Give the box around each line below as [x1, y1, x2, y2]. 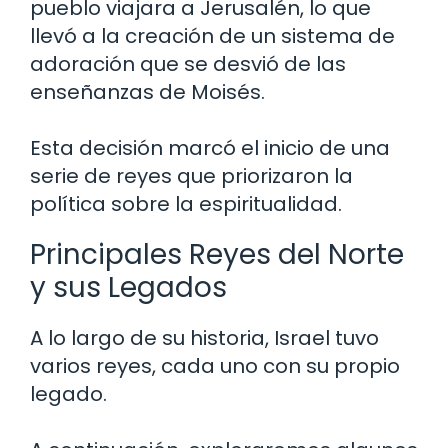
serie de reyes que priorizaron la [30, 161, 353, 190]
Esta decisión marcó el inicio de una [30, 133, 390, 162]
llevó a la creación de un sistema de [30, 21, 395, 50]
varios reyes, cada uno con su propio [30, 351, 400, 380]
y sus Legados [30, 267, 227, 307]
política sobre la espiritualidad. [30, 189, 342, 218]
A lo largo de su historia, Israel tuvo [30, 323, 379, 352]
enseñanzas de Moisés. [30, 77, 265, 106]
